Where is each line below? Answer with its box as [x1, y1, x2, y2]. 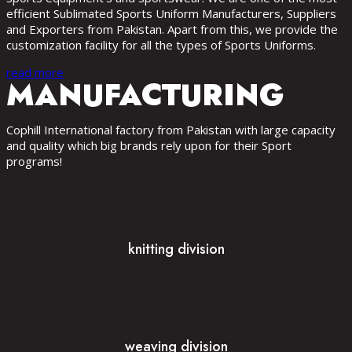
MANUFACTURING [6, 72, 284, 116]
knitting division [127, 238, 225, 259]
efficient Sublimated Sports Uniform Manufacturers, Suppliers [6, 5, 336, 21]
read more [6, 64, 64, 80]
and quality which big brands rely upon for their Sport [6, 137, 291, 153]
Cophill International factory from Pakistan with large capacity [6, 121, 335, 137]
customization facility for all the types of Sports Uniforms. [6, 36, 316, 53]
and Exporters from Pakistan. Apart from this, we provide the [6, 20, 338, 37]
